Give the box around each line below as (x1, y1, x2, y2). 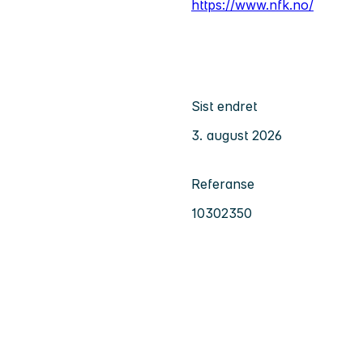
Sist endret (191, 98, 257, 115)
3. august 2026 (191, 127, 282, 144)
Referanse (191, 176, 254, 193)
